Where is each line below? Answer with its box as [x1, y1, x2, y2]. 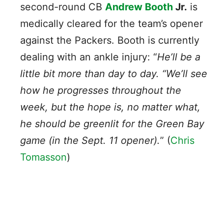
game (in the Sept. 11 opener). [20, 134, 160, 146]
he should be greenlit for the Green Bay [20, 117, 204, 130]
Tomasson [20, 151, 67, 163]
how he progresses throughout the [20, 84, 181, 96]
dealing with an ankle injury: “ [20, 51, 157, 63]
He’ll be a [157, 51, 200, 63]
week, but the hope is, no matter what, [20, 101, 200, 113]
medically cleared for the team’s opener [20, 17, 203, 29]
